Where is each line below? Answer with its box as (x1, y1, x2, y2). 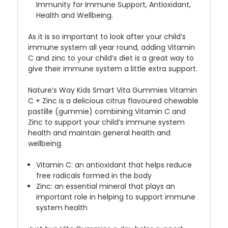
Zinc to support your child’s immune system (28, 117, 185, 127)
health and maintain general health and (28, 127, 170, 138)
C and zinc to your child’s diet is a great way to (28, 52, 194, 63)
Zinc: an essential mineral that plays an (36, 181, 176, 191)
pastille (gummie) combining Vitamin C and (28, 106, 186, 117)
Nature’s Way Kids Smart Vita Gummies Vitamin (28, 84, 197, 95)
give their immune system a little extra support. (28, 63, 199, 74)
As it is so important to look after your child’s (28, 31, 186, 42)
